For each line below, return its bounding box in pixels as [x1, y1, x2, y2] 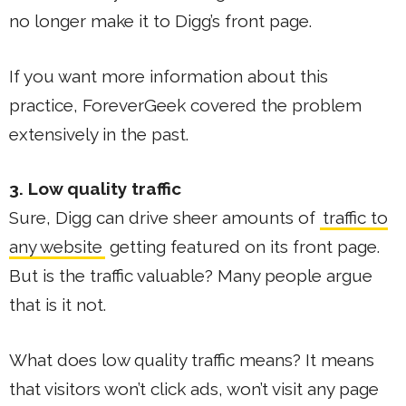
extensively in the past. [9, 123, 188, 144]
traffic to [322, 208, 388, 228]
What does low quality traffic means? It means [9, 349, 374, 370]
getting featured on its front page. [104, 237, 380, 257]
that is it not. [9, 295, 106, 315]
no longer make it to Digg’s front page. [9, 11, 312, 32]
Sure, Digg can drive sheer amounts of [9, 208, 320, 228]
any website [9, 237, 102, 257]
